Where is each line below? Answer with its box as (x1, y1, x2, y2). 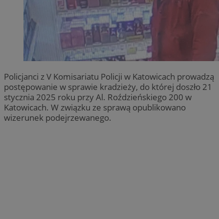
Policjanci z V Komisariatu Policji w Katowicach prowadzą (4, 71, 214, 83)
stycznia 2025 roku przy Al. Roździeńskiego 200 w (4, 91, 192, 103)
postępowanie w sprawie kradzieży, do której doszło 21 (4, 81, 212, 93)
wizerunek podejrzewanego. (4, 112, 111, 124)
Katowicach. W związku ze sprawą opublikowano (4, 102, 186, 113)
